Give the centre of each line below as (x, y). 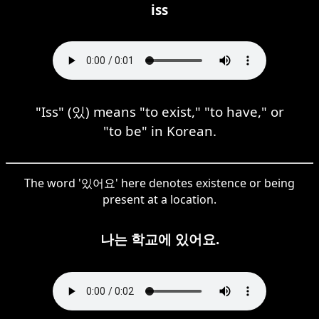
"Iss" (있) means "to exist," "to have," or (159, 111)
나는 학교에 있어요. (159, 239)
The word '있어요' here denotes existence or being (159, 183)
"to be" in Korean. (159, 130)
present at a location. (159, 199)
